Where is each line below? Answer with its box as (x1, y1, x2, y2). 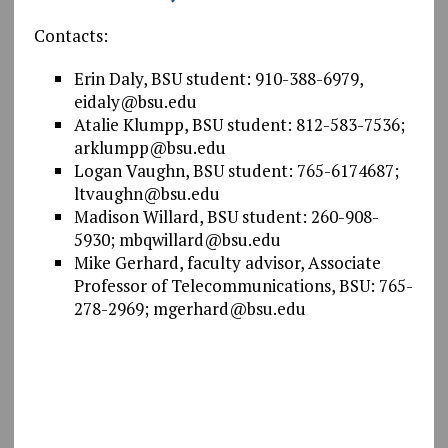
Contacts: (33, 23, 108, 47)
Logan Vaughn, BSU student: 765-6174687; (73, 158, 399, 182)
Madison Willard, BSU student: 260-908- (73, 204, 379, 228)
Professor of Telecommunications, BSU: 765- (73, 273, 413, 297)
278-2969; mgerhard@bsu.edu (73, 296, 306, 320)
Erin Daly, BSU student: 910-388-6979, (73, 66, 363, 90)
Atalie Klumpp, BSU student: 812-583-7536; (73, 112, 405, 136)
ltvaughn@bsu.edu (73, 181, 220, 205)
